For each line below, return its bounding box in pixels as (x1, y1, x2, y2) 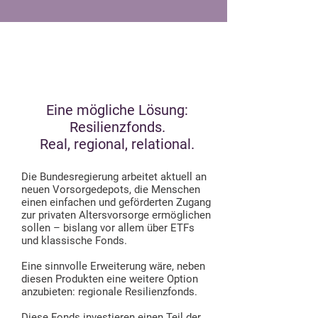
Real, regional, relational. (40, 136, 194, 153)
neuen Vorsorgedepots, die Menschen (21, 183, 200, 196)
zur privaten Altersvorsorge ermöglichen (21, 209, 211, 221)
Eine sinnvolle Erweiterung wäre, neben (21, 260, 205, 273)
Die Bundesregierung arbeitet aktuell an (21, 170, 207, 183)
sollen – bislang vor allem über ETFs (21, 221, 194, 234)
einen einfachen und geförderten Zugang (21, 196, 211, 209)
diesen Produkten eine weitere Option (21, 273, 198, 285)
